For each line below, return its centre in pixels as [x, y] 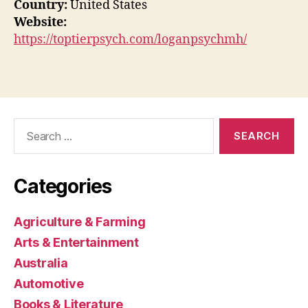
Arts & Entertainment [76, 243]
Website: [40, 22]
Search [27, 125]
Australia [41, 263]
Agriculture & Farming [80, 222]
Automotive [49, 284]
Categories [63, 187]
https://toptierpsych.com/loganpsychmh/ [130, 39]
